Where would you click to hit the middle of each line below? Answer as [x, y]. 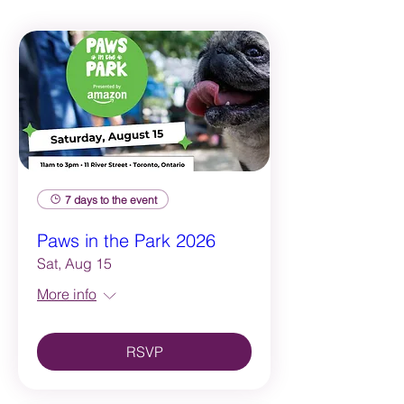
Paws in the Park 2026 [126, 241]
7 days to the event [111, 199]
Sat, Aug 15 [74, 264]
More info [67, 294]
